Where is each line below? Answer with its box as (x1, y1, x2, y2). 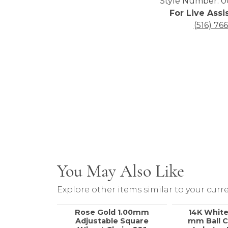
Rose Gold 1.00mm (75, 208, 149, 217)
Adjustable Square (75, 216, 149, 226)
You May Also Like (57, 160, 184, 182)
